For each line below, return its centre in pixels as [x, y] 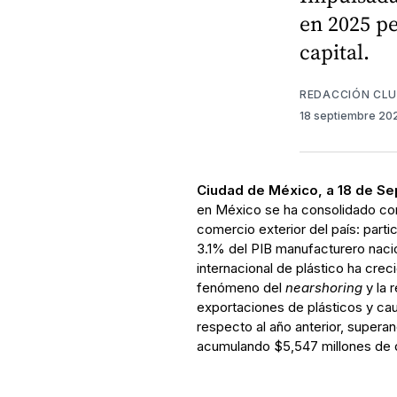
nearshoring [323, 287]
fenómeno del [241, 287]
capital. [335, 51]
